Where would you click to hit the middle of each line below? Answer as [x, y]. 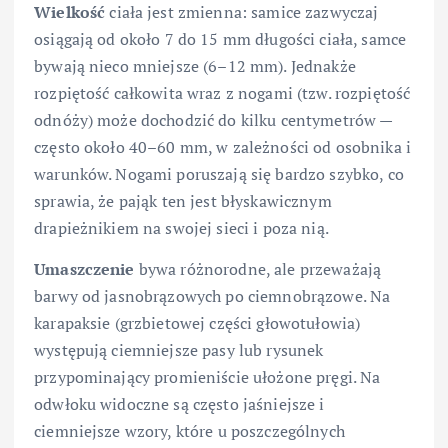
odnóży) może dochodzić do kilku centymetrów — [213, 120]
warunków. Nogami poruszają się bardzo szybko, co [219, 174]
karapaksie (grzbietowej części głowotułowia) [197, 323]
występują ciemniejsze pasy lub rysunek [179, 350]
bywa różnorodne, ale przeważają [258, 269]
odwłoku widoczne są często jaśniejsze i [179, 404]
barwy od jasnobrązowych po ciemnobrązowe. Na [212, 296]
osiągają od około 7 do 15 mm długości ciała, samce [220, 39]
